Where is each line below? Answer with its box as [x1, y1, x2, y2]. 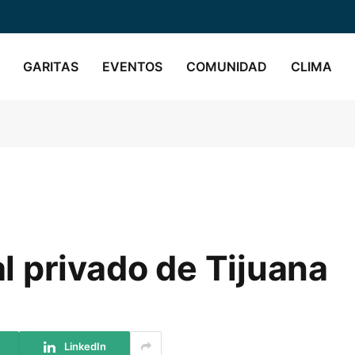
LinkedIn [63, 339, 106, 353]
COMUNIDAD [186, 58, 267, 74]
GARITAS [23, 58, 78, 74]
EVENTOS [102, 58, 162, 74]
